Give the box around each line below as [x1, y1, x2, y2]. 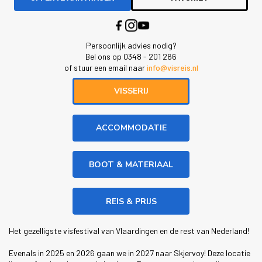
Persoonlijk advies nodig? [85, 40, 177, 50]
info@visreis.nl [146, 62, 198, 73]
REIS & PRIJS [105, 195, 157, 207]
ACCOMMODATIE [95, 122, 167, 133]
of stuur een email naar [64, 62, 147, 73]
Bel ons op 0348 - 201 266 [85, 51, 177, 61]
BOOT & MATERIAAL [89, 158, 173, 170]
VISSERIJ [113, 85, 149, 97]
